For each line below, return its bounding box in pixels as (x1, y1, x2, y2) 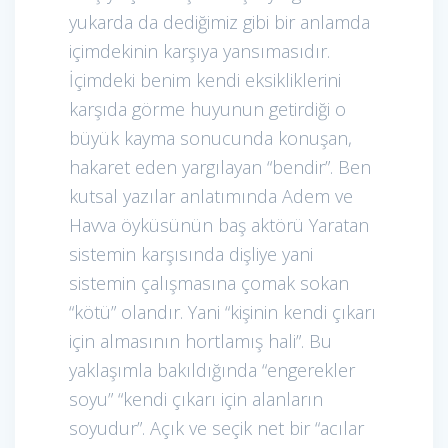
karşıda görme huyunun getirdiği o (69, 96, 346, 121)
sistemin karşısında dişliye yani (69, 241, 313, 266)
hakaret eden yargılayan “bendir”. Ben (69, 154, 371, 179)
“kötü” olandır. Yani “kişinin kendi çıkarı (69, 299, 376, 324)
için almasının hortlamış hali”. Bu (69, 328, 332, 353)
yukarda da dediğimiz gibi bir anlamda (69, 9, 370, 34)
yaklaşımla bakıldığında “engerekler (69, 357, 355, 382)
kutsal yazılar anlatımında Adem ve (69, 183, 353, 208)
